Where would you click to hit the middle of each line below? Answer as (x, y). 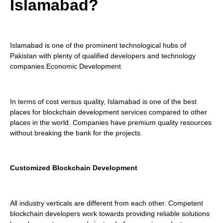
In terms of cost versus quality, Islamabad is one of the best (103, 101)
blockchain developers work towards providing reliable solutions (110, 214)
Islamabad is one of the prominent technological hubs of (98, 45)
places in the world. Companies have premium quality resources (111, 122)
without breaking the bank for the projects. (77, 133)
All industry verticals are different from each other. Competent (107, 203)
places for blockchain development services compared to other (109, 112)
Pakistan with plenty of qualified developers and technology (103, 56)
